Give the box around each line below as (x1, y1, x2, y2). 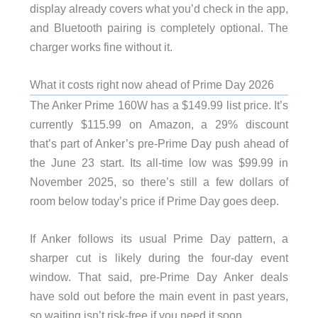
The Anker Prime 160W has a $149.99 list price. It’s (29, 99, 289, 112)
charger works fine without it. (29, 40, 172, 53)
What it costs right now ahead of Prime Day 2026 (29, 78, 274, 92)
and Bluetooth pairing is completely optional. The (29, 21, 289, 34)
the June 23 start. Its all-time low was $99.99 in (29, 156, 289, 170)
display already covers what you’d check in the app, (29, 1, 289, 15)
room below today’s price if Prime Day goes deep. (29, 194, 279, 208)
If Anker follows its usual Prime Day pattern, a (29, 232, 289, 246)
